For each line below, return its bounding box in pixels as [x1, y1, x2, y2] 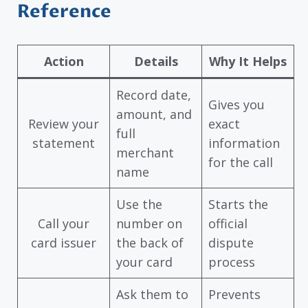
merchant [116, 144, 174, 162]
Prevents [208, 286, 261, 303]
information [208, 135, 280, 152]
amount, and [116, 106, 192, 123]
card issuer [31, 234, 96, 252]
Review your [28, 115, 99, 133]
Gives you [208, 96, 265, 113]
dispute [208, 234, 254, 252]
